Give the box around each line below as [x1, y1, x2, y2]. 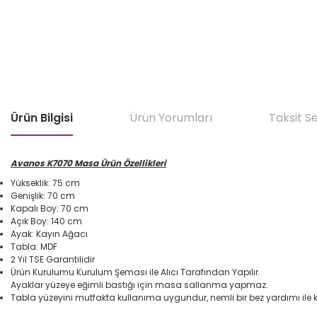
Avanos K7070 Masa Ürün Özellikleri [11, 157, 166, 169]
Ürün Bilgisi [11, 110, 73, 126]
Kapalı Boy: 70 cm [11, 202, 88, 214]
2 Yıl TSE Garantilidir [11, 253, 95, 265]
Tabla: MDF [11, 241, 57, 253]
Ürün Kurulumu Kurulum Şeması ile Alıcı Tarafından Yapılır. [11, 266, 260, 278]
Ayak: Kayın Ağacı [11, 228, 88, 240]
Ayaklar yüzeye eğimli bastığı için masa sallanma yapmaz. [11, 279, 268, 291]
